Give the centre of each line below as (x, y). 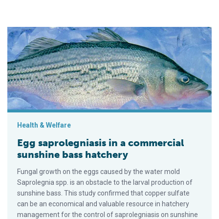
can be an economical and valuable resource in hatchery (103, 204)
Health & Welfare (44, 125)
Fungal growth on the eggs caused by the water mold (99, 172)
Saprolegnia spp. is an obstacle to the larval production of (105, 183)
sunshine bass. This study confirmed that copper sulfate (103, 193)
